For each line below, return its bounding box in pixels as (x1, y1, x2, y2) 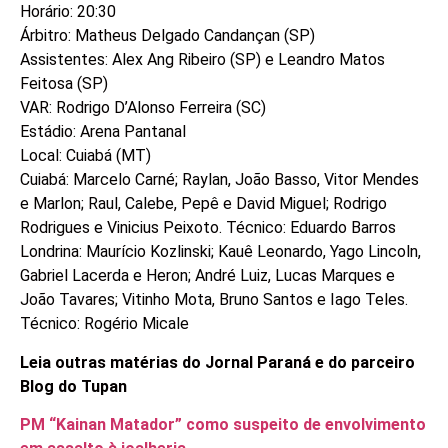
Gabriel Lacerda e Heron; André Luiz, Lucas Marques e (20, 266, 395, 286)
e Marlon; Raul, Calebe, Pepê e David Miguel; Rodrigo (20, 194, 387, 214)
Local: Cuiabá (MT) (20, 146, 151, 166)
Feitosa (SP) (20, 74, 108, 94)
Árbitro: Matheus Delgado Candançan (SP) (20, 26, 315, 46)
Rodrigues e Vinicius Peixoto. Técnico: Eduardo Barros (20, 218, 396, 238)
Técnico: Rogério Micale (20, 314, 189, 334)
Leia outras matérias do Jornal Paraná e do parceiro (20, 352, 415, 372)
